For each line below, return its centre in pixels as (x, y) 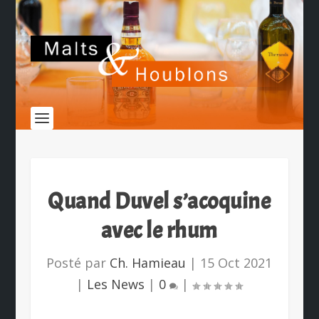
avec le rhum (159, 230)
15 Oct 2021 (236, 263)
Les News (116, 284)
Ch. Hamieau (148, 263)
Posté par (78, 263)
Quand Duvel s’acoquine (159, 201)
